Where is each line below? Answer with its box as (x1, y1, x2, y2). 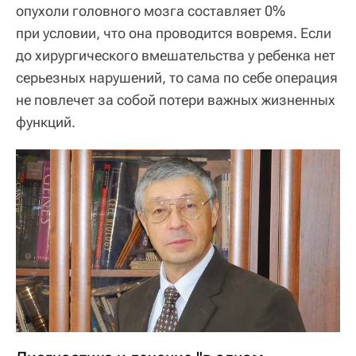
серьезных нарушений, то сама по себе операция (16, 69, 338, 87)
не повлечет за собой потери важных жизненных (16, 91, 335, 109)
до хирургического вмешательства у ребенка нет (16, 47, 335, 64)
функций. (16, 114, 75, 131)
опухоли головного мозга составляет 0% (16, 2, 285, 20)
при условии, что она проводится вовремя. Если (16, 25, 331, 42)
